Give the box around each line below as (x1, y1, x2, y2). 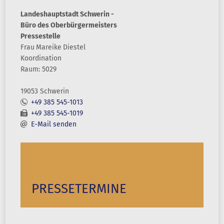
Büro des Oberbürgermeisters (20, 21, 117, 29)
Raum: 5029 (20, 65, 56, 73)
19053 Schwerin (20, 87, 69, 95)
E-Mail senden (31, 120, 76, 128)
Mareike (36, 43, 61, 51)
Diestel (63, 43, 85, 51)
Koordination (20, 54, 61, 62)
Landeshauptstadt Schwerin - (20, 10, 114, 18)
